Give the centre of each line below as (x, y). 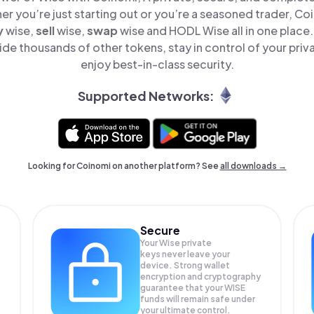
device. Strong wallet (185, 265)
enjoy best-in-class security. (157, 64)
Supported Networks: (146, 95)
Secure (161, 230)
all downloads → (253, 166)
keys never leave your (185, 254)
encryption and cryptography (201, 277)
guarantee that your (183, 288)
